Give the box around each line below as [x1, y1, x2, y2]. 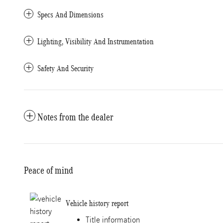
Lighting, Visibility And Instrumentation [37, 37, 154, 46]
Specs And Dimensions [37, 10, 104, 19]
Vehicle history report [66, 198, 128, 208]
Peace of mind [24, 165, 73, 176]
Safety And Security [37, 64, 94, 73]
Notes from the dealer [37, 111, 113, 122]
